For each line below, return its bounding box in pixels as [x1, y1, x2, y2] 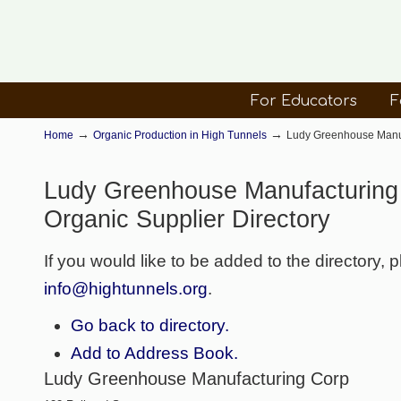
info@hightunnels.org [44, 279, 209, 298]
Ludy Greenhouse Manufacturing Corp [44, 369, 350, 388]
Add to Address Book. [71, 344, 239, 363]
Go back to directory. [71, 316, 230, 335]
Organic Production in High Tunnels [93, 129, 268, 141]
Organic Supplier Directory [44, 206, 331, 233]
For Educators [250, 93, 357, 109]
